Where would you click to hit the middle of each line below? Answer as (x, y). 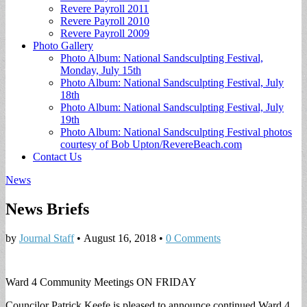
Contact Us (57, 157)
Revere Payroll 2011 (105, 9)
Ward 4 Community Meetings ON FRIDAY (101, 282)
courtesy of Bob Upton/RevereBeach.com (151, 144)
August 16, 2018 (120, 238)
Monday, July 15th (101, 70)
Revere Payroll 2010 (105, 21)
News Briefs (47, 209)
